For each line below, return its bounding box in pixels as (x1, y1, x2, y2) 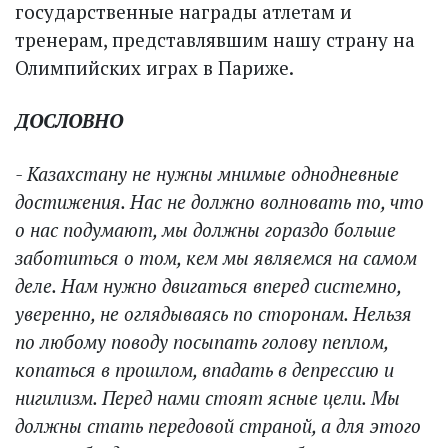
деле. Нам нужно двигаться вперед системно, (15, 272, 401, 298)
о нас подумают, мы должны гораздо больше (15, 216, 396, 242)
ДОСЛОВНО (15, 107, 123, 133)
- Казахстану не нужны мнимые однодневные (15, 160, 399, 186)
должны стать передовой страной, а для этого (15, 412, 421, 438)
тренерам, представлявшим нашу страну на (15, 26, 415, 52)
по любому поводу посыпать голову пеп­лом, (15, 328, 388, 354)
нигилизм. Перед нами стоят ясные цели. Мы (15, 384, 400, 410)
